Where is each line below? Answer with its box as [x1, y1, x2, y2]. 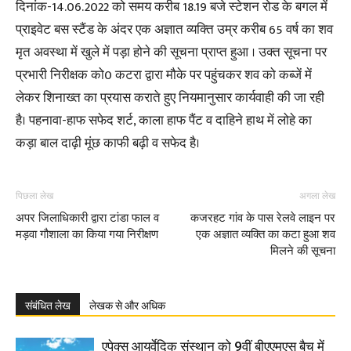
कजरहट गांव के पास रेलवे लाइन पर [190, 210, 335, 225]
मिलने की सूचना [270, 243, 335, 258]
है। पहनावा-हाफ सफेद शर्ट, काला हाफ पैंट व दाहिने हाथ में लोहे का [16, 109, 312, 132]
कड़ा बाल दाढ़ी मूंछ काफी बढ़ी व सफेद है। [16, 132, 200, 154]
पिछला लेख [16, 190, 53, 201]
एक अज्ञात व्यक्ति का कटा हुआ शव [196, 226, 335, 241]
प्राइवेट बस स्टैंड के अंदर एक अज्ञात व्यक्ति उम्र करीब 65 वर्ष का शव [16, 18, 333, 41]
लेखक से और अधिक [89, 299, 165, 312]
